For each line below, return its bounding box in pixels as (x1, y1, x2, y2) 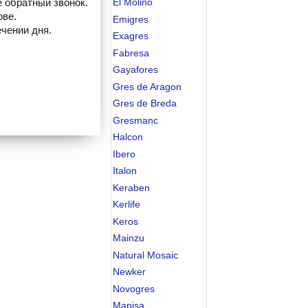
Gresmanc (113, 114, 158, 126)
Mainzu (113, 232, 144, 243)
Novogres (113, 283, 155, 294)
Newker (113, 266, 146, 277)
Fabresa (113, 47, 149, 58)
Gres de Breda (113, 98, 177, 109)
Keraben (113, 181, 150, 193)
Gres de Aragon (113, 80, 181, 92)
